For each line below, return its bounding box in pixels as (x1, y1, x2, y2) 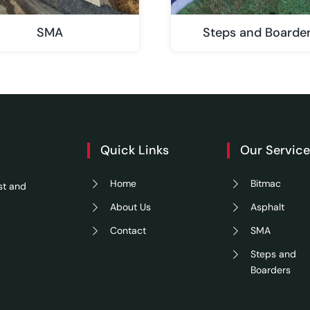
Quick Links (100, 141, 169, 158)
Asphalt (250, 200, 285, 213)
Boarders (250, 263, 291, 276)
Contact (110, 224, 147, 237)
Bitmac (250, 176, 282, 190)
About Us (110, 200, 152, 213)
